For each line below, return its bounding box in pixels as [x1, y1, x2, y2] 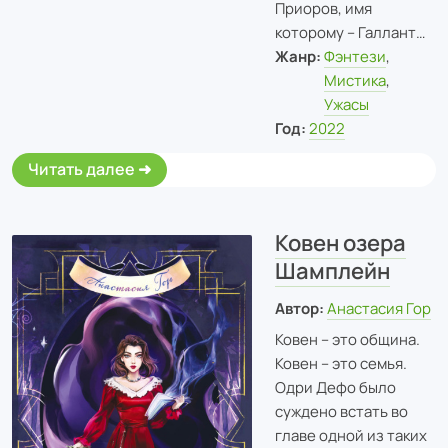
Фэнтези [324, 46, 387, 68]
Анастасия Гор [327, 297, 432, 319]
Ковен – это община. [274, 329, 420, 350]
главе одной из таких [274, 425, 427, 446]
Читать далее [28, 158, 135, 181]
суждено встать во [274, 401, 408, 422]
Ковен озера [274, 228, 406, 259]
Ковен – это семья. [274, 353, 407, 374]
